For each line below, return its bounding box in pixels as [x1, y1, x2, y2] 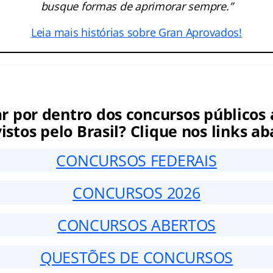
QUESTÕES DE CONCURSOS [40, 247, 233, 268]
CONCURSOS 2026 [73, 182, 200, 204]
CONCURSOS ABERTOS [57, 214, 216, 236]
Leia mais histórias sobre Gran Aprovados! [31, 25, 242, 40]
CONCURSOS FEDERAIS [56, 150, 217, 171]
